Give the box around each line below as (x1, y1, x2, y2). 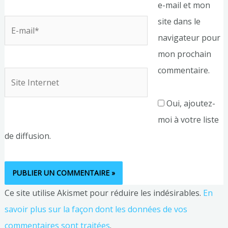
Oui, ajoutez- (164, 98, 215, 109)
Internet (4, 85, 36, 97)
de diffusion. (4, 130, 51, 142)
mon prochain (157, 48, 211, 60)
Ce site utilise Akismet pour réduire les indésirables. (4, 187, 203, 198)
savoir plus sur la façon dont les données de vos (4, 203, 187, 215)
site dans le (157, 16, 201, 27)
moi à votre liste (157, 114, 219, 126)
